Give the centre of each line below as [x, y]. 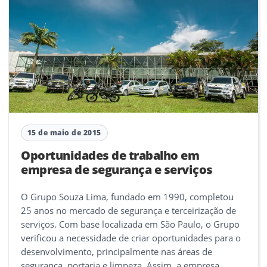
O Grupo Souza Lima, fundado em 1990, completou [127, 196]
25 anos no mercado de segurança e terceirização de [128, 210]
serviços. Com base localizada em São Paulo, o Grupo [130, 224]
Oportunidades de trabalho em [110, 155]
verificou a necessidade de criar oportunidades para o [131, 237]
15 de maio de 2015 [64, 133]
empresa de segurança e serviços [117, 169]
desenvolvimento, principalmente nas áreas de [117, 251]
